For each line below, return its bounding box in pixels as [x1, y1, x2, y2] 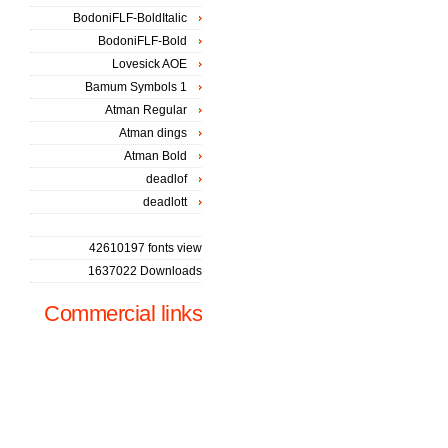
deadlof [146, 172, 187, 186]
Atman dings [119, 126, 187, 140]
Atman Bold [124, 149, 187, 163]
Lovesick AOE [112, 57, 187, 71]
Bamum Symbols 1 [85, 80, 187, 94]
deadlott [143, 195, 187, 209]
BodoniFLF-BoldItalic [73, 11, 187, 25]
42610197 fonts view [89, 241, 202, 255]
